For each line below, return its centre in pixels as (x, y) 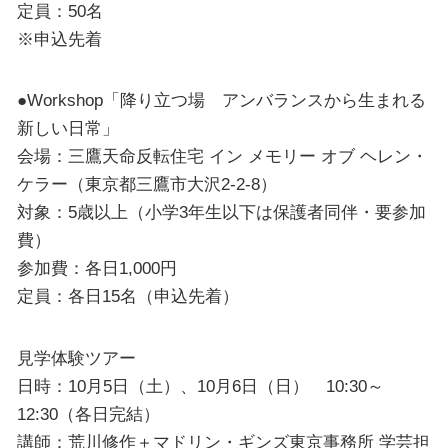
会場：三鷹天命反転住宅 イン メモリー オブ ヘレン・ (222, 156)
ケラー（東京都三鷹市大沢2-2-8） (146, 184)
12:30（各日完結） (88, 413)
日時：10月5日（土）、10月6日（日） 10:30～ (200, 385)
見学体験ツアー (76, 357)
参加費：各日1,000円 (96, 268)
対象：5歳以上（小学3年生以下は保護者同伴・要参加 (221, 212)
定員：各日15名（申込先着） (127, 296)
